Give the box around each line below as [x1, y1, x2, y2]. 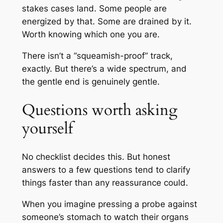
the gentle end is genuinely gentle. [21, 77, 160, 87]
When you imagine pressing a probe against [21, 199, 197, 210]
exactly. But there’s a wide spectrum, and [21, 64, 187, 74]
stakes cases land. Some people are [21, 3, 167, 14]
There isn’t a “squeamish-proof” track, [21, 51, 173, 61]
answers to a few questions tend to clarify [21, 165, 190, 175]
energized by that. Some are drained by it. [21, 16, 192, 27]
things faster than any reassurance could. [21, 178, 188, 188]
